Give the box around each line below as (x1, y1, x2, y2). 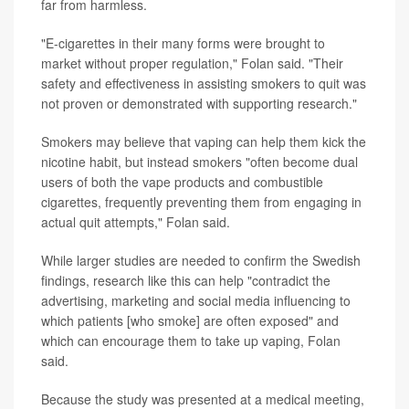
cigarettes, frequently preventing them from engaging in (41, 192, 362, 211)
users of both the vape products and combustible (41, 172, 323, 191)
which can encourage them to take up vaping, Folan (41, 330, 341, 350)
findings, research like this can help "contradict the (41, 270, 330, 289)
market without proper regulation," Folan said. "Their (41, 53, 343, 72)
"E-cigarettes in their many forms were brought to (41, 33, 325, 52)
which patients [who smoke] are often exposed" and (41, 310, 339, 330)
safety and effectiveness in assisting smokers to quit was (41, 73, 366, 92)
